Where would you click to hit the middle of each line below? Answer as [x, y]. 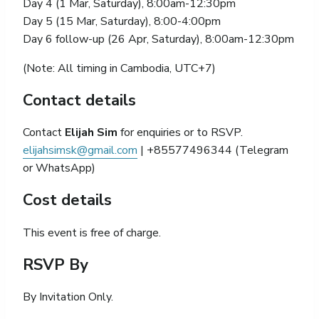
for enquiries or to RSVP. [180, 132]
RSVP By [56, 265]
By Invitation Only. [68, 297]
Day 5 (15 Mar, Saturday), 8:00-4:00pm [122, 21]
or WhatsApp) [59, 168]
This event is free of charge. [92, 232]
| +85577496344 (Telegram [213, 150]
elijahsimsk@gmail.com [80, 150]
